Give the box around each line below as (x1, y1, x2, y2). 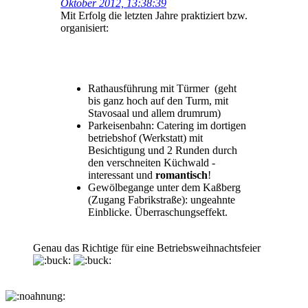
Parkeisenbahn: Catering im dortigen (88, 120, 246, 132)
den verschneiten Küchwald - (88, 157, 215, 169)
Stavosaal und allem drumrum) (88, 107, 221, 120)
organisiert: (60, 22, 109, 34)
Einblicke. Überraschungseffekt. (88, 206, 228, 219)
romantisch (155, 169, 208, 181)
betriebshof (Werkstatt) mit (88, 132, 203, 144)
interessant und (88, 169, 155, 181)
